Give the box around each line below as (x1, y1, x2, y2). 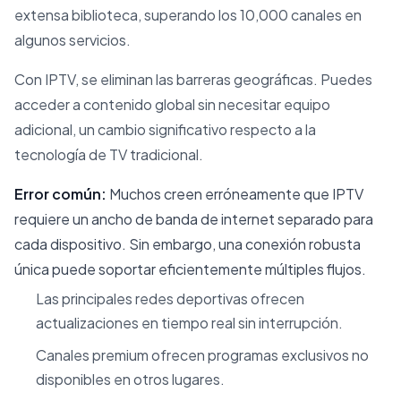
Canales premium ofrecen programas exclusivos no (36, 346, 369, 365)
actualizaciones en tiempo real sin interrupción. (36, 312, 343, 332)
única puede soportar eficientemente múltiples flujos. (14, 259, 366, 278)
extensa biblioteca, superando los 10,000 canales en (14, 4, 362, 24)
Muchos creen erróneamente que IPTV (107, 183, 363, 203)
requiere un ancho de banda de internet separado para (14, 209, 373, 228)
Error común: (14, 183, 107, 203)
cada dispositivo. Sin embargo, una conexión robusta (14, 234, 361, 253)
